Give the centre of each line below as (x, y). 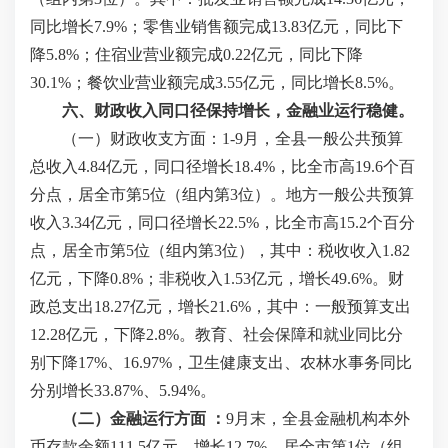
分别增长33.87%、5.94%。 (123, 390)
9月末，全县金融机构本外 (318, 418)
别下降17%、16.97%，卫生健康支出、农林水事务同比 (221, 362)
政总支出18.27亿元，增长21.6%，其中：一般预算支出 (220, 306)
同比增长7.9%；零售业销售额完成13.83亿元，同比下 (216, 26)
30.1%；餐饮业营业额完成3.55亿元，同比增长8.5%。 (217, 82)
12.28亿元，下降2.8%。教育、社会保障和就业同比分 (216, 334)
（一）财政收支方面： (142, 138)
